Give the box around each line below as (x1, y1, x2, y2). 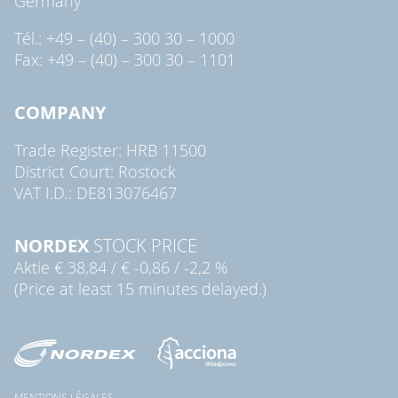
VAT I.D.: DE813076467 (14, 181, 177, 203)
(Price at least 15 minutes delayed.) (14, 277, 267, 299)
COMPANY (14, 99, 106, 124)
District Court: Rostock (14, 160, 176, 182)
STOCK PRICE (89, 233, 197, 258)
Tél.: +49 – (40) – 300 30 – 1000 (14, 27, 235, 49)
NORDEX (14, 233, 89, 258)
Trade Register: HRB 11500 (14, 139, 206, 161)
